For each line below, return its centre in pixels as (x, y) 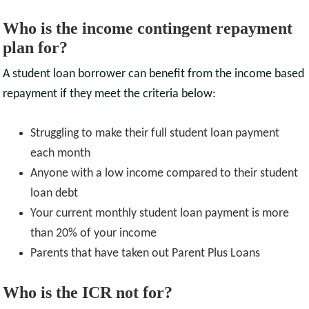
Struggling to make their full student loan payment (155, 134)
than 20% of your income (94, 234)
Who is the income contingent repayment (148, 29)
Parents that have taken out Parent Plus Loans (146, 254)
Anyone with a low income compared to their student (165, 174)
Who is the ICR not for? (88, 293)
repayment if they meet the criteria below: (110, 94)
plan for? (36, 48)
